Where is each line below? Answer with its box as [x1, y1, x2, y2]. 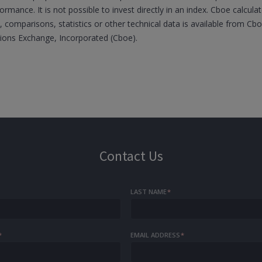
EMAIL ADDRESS [130, 230, 181, 239]
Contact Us [99, 147, 163, 165]
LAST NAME [130, 187, 167, 196]
